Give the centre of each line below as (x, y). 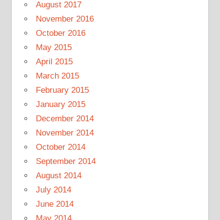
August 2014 (58, 175)
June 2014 (55, 204)
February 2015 (62, 90)
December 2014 (65, 118)
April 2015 (54, 61)
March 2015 (57, 76)
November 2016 (65, 19)
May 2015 (54, 47)
